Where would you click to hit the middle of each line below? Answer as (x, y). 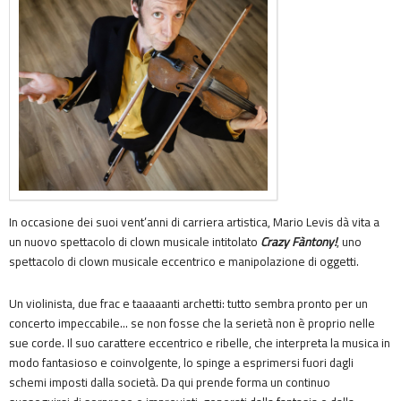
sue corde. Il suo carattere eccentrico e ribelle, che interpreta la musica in (200, 343)
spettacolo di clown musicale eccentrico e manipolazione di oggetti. (185, 262)
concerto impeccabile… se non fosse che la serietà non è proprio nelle (192, 324)
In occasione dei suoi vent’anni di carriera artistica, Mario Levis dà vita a (194, 222)
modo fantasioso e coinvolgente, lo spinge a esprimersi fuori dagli (181, 363)
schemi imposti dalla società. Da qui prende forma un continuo (170, 383)
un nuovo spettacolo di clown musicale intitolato (135, 242)
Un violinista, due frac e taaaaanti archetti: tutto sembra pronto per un (188, 304)
